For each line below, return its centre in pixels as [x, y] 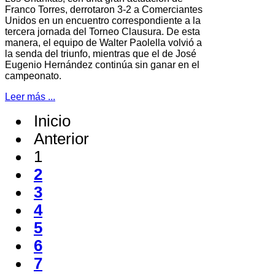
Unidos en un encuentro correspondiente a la [103, 21]
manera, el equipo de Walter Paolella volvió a [103, 43]
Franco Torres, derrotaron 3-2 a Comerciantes [104, 10]
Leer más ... [30, 97]
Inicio [52, 121]
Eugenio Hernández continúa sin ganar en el [102, 65]
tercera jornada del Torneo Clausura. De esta [103, 32]
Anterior [61, 139]
